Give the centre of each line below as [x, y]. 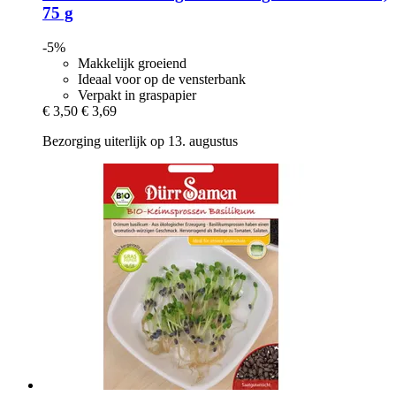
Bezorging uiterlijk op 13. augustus [140, 141]
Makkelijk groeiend [132, 63]
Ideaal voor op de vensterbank [162, 79]
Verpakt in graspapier [137, 95]
